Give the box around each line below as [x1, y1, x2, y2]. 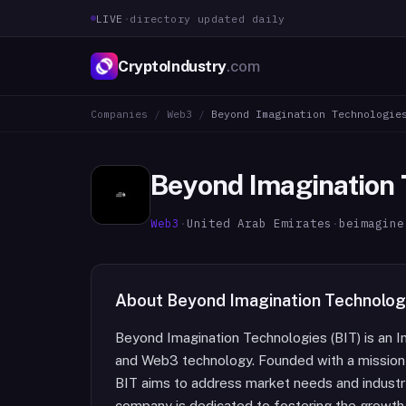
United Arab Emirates [187, 216, 332, 230]
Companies [91, 107, 148, 121]
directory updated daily [130, 11, 285, 25]
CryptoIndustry [118, 56, 227, 75]
